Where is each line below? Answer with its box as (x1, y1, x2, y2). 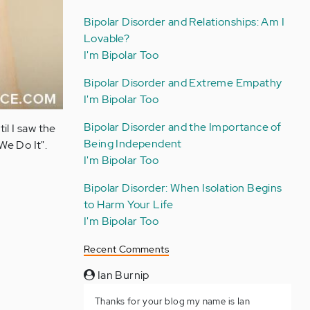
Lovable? (83, 31, 130, 46)
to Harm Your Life (83, 197, 174, 212)
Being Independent (83, 136, 182, 151)
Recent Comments (83, 243, 169, 255)
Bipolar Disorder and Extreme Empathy (83, 75, 282, 90)
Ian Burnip (95, 268, 149, 282)
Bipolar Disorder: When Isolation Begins (83, 181, 282, 195)
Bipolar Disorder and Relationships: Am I (83, 15, 284, 29)
